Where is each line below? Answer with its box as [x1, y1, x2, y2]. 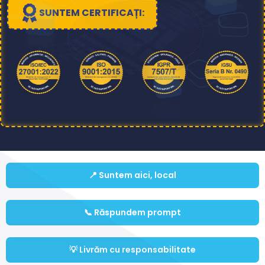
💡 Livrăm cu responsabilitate [69, 244, 196, 256]
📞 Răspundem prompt [84, 206, 181, 219]
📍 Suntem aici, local [89, 169, 176, 182]
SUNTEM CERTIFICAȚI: [39, 5, 144, 20]
